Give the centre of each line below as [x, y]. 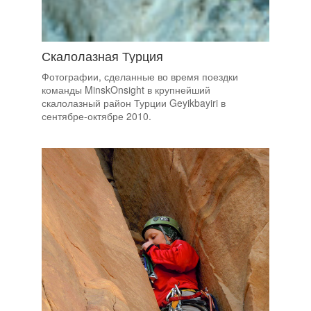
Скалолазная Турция [102, 55]
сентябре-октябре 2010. [96, 116]
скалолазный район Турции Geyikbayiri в [134, 102]
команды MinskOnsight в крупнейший [126, 89]
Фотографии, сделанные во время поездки [140, 76]
